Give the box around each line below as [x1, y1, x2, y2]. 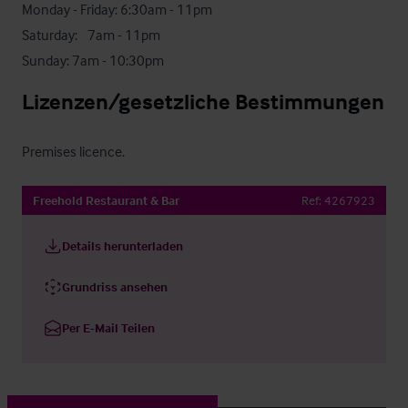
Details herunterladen [62, 238, 183, 253]
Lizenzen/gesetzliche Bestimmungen [22, 88, 384, 115]
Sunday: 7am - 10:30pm [22, 51, 164, 69]
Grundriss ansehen [62, 279, 168, 294]
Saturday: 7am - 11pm [22, 25, 77, 44]
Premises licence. [22, 142, 125, 160]
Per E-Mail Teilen [62, 320, 155, 335]
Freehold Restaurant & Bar [33, 192, 179, 208]
